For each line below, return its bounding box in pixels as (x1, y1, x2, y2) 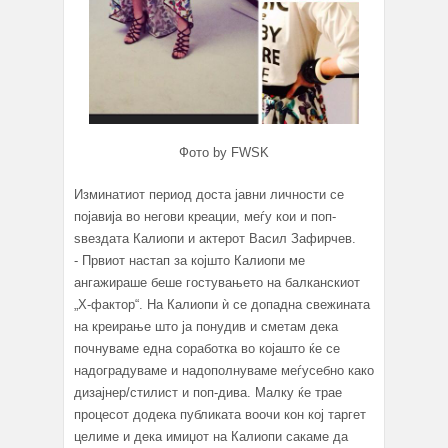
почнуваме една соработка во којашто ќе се (74, 340, 340, 356)
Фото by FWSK (179, 144, 269, 160)
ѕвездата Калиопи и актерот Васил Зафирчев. (74, 230, 356, 246)
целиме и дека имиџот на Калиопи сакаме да (74, 428, 348, 444)
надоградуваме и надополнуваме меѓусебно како (74, 362, 374, 378)
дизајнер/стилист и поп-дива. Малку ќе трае (74, 384, 342, 400)
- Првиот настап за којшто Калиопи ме (74, 252, 305, 268)
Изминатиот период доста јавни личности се (74, 186, 344, 202)
